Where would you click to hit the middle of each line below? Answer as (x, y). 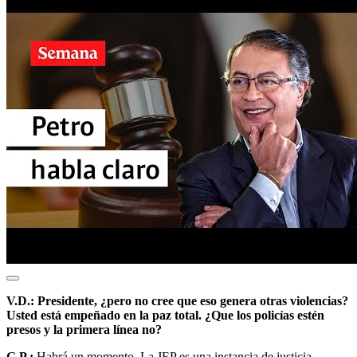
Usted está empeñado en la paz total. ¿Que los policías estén (165, 315)
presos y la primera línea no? (84, 329)
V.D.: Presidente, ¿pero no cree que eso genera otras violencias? (177, 300)
